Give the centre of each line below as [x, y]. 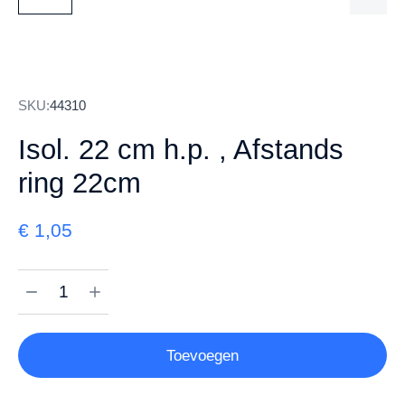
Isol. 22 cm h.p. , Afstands [181, 150]
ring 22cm [80, 183]
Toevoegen [202, 355]
